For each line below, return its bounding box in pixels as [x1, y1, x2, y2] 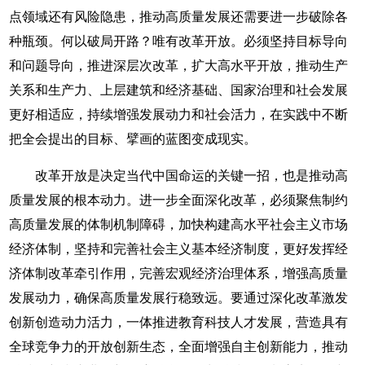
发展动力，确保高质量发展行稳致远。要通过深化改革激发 [9, 291, 349, 305]
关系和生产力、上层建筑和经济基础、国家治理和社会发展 [9, 83, 349, 97]
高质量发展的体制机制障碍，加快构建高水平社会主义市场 [9, 218, 349, 231]
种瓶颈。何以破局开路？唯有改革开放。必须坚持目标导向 [9, 34, 349, 48]
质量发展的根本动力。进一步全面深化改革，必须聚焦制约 [9, 193, 349, 207]
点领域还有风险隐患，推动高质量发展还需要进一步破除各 [9, 10, 349, 24]
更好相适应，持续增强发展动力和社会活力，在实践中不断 [9, 108, 349, 121]
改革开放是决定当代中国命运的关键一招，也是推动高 [35, 169, 349, 182]
